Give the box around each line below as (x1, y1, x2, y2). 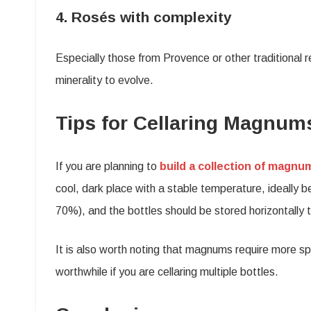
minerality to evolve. (56, 74, 153, 86)
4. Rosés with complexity (56, 8, 232, 25)
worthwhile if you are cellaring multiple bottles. (56, 265, 278, 278)
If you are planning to (56, 160, 160, 172)
